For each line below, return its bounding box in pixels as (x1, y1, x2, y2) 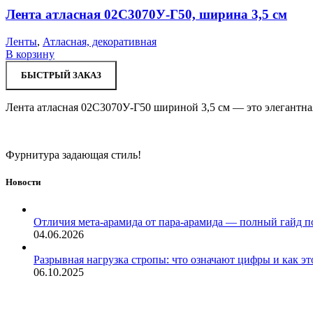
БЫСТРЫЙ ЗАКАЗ (21, 69, 101, 80)
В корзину (6, 48, 54, 60)
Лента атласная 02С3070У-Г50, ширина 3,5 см (6, 7, 287, 22)
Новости (6, 177, 41, 188)
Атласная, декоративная (43, 35, 156, 48)
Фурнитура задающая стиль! (6, 148, 141, 161)
